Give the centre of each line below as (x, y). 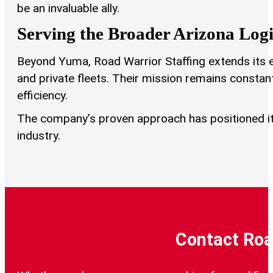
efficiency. (42, 96)
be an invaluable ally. (68, 9)
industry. (39, 136)
